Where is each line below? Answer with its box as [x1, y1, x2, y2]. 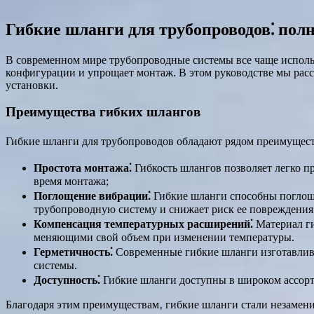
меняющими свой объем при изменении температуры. [34, 231, 294, 244]
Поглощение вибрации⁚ [34, 190, 151, 203]
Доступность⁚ [34, 274, 100, 287]
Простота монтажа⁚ [34, 162, 132, 175]
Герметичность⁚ [34, 246, 113, 259]
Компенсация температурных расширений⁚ [34, 218, 253, 231]
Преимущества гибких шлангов [6, 104, 200, 120]
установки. [6, 78, 58, 91]
